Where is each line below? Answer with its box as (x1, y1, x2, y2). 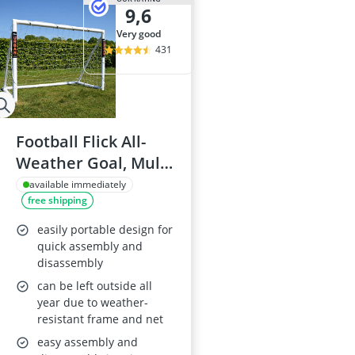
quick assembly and (37, 239, 143, 254)
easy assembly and (37, 334, 138, 349)
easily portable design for (37, 222, 173, 237)
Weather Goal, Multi (16, 152, 171, 174)
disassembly (37, 255, 103, 270)
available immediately (29, 177, 126, 191)
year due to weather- (37, 295, 148, 310)
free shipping (28, 193, 87, 207)
